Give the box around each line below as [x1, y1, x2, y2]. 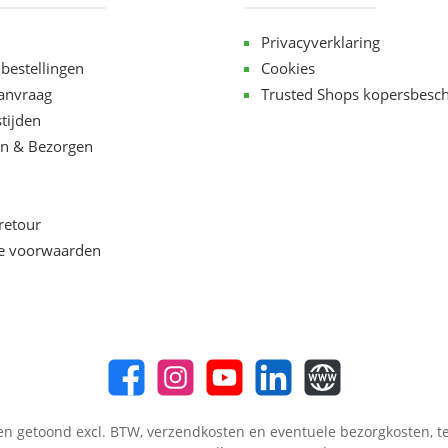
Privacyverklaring [261, 32, 380, 52]
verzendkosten [147, 422, 245, 441]
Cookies [261, 58, 315, 78]
